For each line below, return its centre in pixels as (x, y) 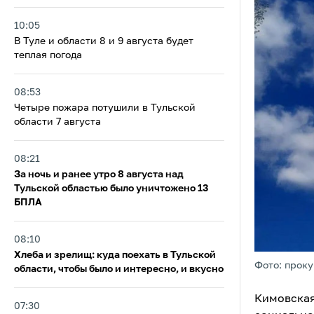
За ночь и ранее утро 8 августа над (99, 175)
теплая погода (48, 55)
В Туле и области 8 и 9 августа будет (104, 41)
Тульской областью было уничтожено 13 (111, 189)
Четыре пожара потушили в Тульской (105, 108)
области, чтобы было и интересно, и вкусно (119, 269)
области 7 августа (57, 122)
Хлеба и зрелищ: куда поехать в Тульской (115, 255)
